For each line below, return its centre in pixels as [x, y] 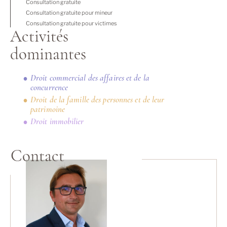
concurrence [49, 87]
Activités [39, 36]
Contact [37, 156]
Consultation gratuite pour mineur [69, 13]
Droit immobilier [57, 121]
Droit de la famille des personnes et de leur [98, 100]
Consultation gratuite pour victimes [71, 23]
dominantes [48, 54]
